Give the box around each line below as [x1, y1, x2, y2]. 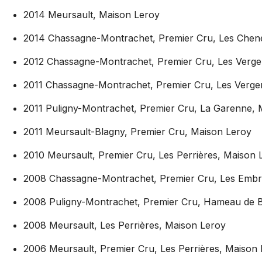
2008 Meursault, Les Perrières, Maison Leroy [23, 219, 226, 232]
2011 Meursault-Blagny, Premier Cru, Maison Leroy [23, 126, 251, 138]
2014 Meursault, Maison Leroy [23, 9, 160, 21]
